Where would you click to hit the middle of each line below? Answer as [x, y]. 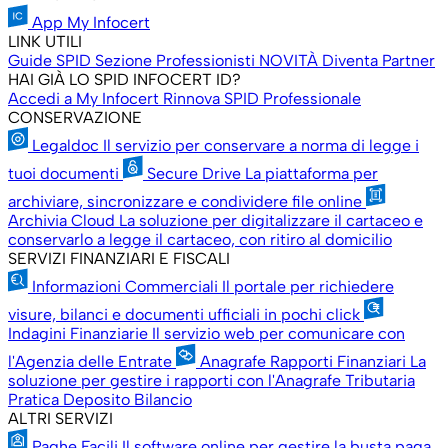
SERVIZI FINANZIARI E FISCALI [119, 258]
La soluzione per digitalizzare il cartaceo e [271, 220]
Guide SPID [49, 60]
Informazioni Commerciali [125, 286]
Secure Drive [194, 173]
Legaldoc [65, 145]
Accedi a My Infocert [83, 98]
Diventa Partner [378, 60]
